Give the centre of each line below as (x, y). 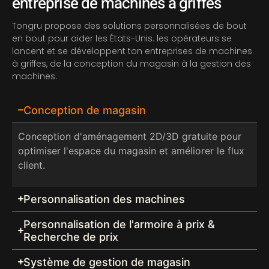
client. (32, 165)
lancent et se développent (70, 51)
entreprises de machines (198, 51)
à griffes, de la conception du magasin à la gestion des (131, 64)
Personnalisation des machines (104, 199)
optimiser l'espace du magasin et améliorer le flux (131, 150)
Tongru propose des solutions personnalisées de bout (129, 26)
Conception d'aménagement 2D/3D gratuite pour (130, 136)
